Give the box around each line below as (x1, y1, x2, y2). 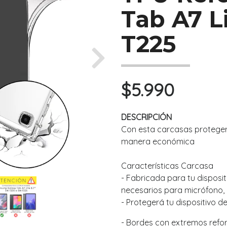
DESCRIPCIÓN (121, 112, 172, 123)
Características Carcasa (121, 161, 213, 171)
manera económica (121, 136, 195, 147)
